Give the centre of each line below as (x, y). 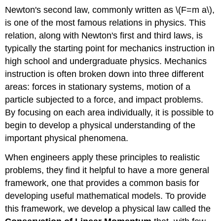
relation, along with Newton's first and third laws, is (104, 35)
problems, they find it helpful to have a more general (107, 170)
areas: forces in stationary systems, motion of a (98, 87)
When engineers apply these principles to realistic (103, 157)
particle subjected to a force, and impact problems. (104, 99)
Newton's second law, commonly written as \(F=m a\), (110, 10)
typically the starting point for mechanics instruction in (110, 48)
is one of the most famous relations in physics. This (106, 22)
